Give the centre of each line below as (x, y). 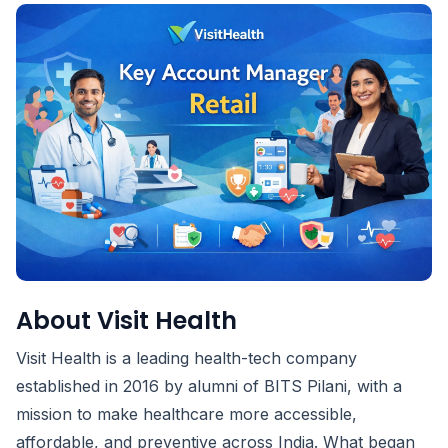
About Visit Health (126, 321)
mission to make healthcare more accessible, (186, 414)
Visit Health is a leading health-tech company (186, 358)
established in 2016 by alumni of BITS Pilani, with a (209, 386)
